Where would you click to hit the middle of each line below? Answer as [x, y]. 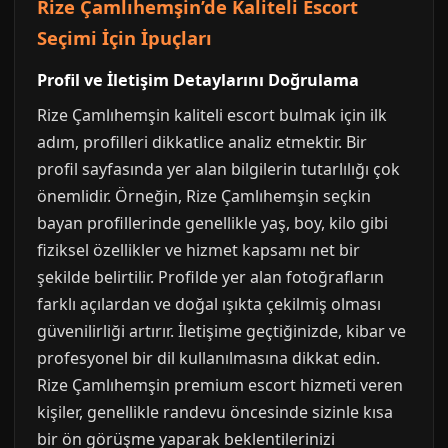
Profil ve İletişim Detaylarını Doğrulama [198, 80]
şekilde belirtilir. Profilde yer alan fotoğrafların [210, 277]
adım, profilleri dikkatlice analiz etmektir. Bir [202, 142]
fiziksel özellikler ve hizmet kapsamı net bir [198, 250]
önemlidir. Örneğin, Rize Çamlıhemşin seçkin [204, 196]
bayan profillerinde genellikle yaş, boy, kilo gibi [212, 223]
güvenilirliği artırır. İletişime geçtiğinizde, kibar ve [221, 331]
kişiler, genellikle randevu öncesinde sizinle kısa [215, 412]
